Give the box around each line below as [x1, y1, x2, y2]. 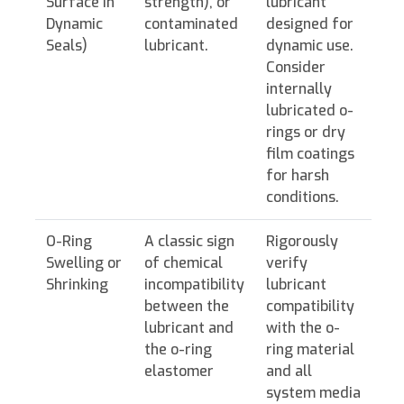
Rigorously [266, 232, 338, 252]
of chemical [144, 253, 223, 273]
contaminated [144, 14, 238, 34]
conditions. [266, 188, 339, 207]
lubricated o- [266, 101, 353, 121]
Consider [266, 58, 326, 78]
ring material [266, 340, 354, 360]
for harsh [266, 166, 329, 186]
